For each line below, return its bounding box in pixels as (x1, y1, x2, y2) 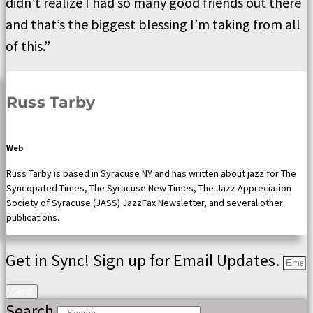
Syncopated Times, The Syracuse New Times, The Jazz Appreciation (6, 182, 291, 195)
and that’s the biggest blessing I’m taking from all (6, 15, 300, 33)
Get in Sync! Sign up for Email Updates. (6, 249, 283, 272)
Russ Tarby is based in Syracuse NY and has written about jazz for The (6, 167, 296, 180)
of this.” (6, 36, 50, 54)
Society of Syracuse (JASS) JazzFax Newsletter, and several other (6, 196, 283, 210)
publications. (6, 211, 59, 224)
